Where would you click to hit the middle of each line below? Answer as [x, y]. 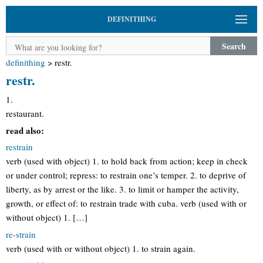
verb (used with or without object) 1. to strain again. [101, 248]
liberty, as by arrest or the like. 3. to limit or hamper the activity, [122, 189]
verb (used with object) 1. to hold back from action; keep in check [127, 161]
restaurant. [25, 113]
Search [234, 46]
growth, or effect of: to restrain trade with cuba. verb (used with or [126, 203]
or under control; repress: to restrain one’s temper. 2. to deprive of [126, 175]
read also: [25, 130]
